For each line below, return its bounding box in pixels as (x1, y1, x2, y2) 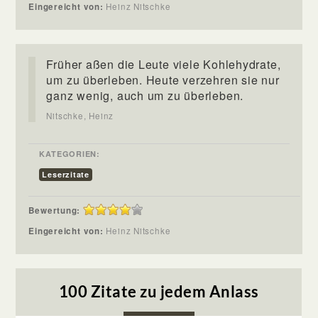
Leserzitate (42, 168, 89, 180)
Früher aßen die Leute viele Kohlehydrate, (46, 55, 281, 72)
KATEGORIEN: (39, 148, 100, 159)
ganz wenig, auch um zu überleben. (46, 87, 244, 104)
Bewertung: (28, 204, 81, 216)
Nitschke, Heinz (46, 109, 114, 121)
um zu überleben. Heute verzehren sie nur (46, 71, 280, 88)
